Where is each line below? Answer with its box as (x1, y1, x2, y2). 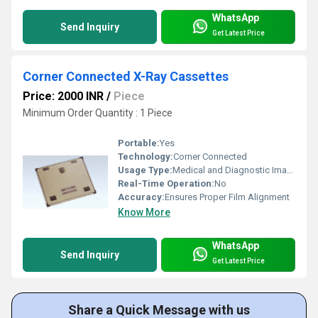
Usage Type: (118, 165, 172, 176)
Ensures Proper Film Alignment (165, 192, 290, 203)
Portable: (118, 138, 160, 149)
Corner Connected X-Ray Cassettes (23, 69, 229, 84)
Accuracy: (118, 192, 165, 203)
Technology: (118, 151, 173, 163)
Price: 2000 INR (23, 89, 104, 104)
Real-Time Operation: (118, 178, 214, 190)
